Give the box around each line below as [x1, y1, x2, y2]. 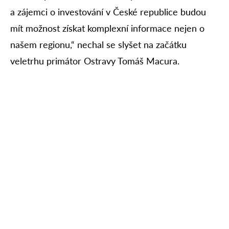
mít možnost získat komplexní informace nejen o [10, 22, 204, 34]
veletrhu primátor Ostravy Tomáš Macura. [10, 55, 179, 66]
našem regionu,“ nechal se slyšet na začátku [10, 39, 187, 50]
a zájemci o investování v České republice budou [10, 6, 206, 17]
